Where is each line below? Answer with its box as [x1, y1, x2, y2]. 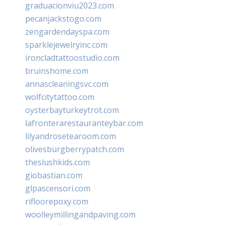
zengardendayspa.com [25, 26, 109, 37]
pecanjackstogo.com [25, 13, 101, 24]
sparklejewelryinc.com [25, 39, 107, 50]
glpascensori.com [25, 182, 90, 194]
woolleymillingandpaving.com [25, 208, 136, 220]
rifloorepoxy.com [25, 195, 88, 207]
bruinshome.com [25, 65, 88, 76]
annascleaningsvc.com [25, 78, 108, 89]
